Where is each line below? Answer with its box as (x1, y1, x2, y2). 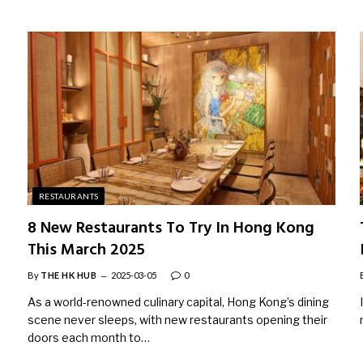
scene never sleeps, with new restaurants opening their (28, 312, 327, 327)
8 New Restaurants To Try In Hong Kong (28, 215, 314, 241)
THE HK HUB (41, 269, 97, 280)
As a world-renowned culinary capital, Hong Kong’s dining (28, 294, 329, 309)
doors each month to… (28, 330, 150, 344)
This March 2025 (28, 237, 145, 263)
